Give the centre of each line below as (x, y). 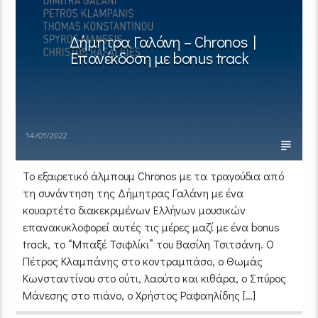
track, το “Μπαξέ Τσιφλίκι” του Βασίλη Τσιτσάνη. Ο (149, 243)
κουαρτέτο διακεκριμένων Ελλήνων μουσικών (135, 209)
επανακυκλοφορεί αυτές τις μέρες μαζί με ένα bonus (152, 226)
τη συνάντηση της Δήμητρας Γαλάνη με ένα (133, 192)
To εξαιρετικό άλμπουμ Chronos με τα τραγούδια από (154, 175)
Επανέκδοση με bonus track (159, 57)
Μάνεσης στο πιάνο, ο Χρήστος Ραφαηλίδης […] (139, 295)
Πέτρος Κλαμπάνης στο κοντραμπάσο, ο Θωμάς (143, 261)
